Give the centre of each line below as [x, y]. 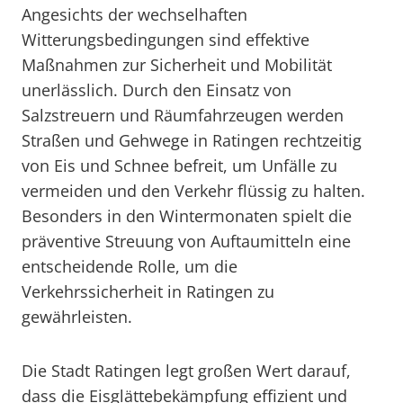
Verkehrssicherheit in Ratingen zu [148, 291]
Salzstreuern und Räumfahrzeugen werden [183, 115]
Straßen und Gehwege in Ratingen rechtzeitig [192, 140]
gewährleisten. [77, 317]
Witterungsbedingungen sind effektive [166, 40]
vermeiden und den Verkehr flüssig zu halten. [193, 191]
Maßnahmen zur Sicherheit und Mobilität [177, 65]
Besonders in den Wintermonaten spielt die [187, 216]
